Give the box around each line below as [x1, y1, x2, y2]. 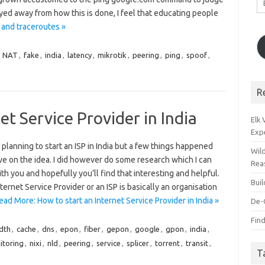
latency [67, 51, 92, 59]
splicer [126, 239, 149, 247]
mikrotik [97, 51, 127, 59]
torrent [154, 239, 180, 247]
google [134, 225, 160, 233]
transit [185, 239, 208, 247]
